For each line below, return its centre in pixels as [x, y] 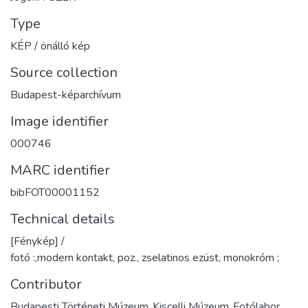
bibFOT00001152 [55, 192]
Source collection [64, 72]
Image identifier [59, 121]
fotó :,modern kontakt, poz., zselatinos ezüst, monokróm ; [145, 257]
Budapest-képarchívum [66, 95]
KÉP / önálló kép [50, 46]
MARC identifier [60, 170]
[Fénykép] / [37, 241]
